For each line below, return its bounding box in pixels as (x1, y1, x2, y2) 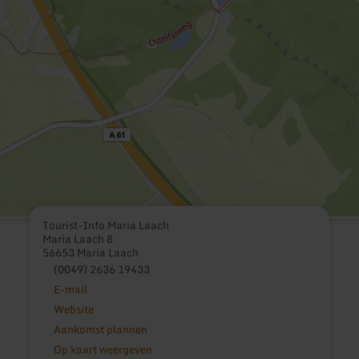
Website (53, 301, 94, 319)
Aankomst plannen (53, 321, 147, 339)
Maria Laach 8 (42, 230, 114, 248)
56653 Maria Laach (42, 244, 139, 262)
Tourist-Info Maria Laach (42, 216, 170, 235)
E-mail (53, 280, 87, 299)
